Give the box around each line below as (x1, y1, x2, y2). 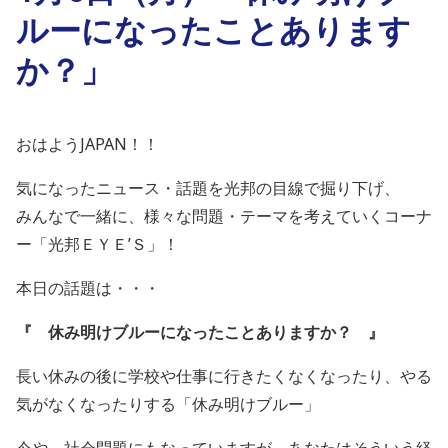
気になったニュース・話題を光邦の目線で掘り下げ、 (16, 177, 400, 199)
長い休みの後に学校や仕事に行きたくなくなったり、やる (16, 365, 432, 387)
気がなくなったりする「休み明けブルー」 (16, 393, 320, 415)
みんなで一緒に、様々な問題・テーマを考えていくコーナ (16, 205, 432, 227)
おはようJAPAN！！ (16, 133, 159, 155)
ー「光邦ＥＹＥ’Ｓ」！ (16, 233, 179, 255)
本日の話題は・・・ (16, 277, 160, 299)
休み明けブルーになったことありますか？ (48, 321, 368, 343)
